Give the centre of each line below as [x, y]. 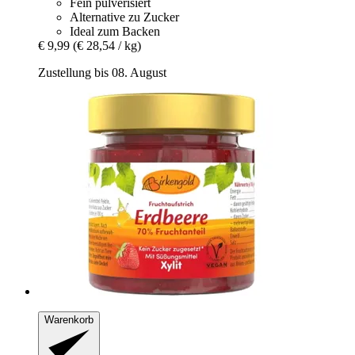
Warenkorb [69, 319]
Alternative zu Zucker [124, 17]
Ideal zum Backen [115, 31]
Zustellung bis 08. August [102, 72]
